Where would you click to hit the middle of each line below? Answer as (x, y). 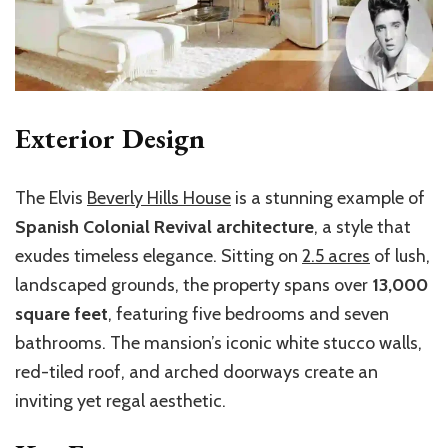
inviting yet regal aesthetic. (120, 401)
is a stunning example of (328, 198)
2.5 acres (336, 256)
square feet (61, 314)
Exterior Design (110, 138)
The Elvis (51, 198)
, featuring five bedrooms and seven (248, 314)
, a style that (362, 227)
